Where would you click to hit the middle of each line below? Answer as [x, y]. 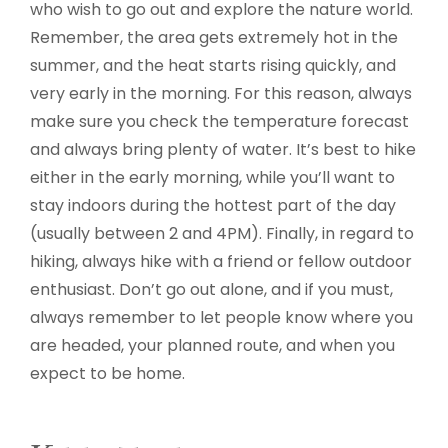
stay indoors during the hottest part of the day [213, 205]
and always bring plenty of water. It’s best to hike [223, 149]
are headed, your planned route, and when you [212, 345]
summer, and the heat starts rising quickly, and [213, 65]
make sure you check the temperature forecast [219, 121]
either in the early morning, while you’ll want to [212, 177]
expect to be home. [107, 373]
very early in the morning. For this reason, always [221, 93]
